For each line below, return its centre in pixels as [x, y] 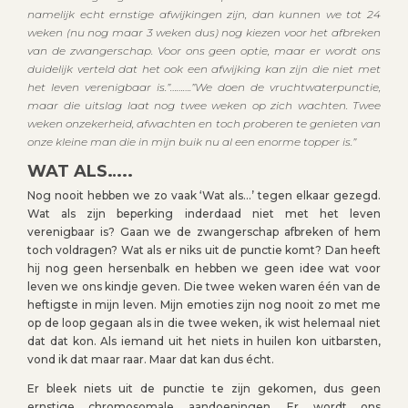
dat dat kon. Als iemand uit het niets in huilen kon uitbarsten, [204, 342]
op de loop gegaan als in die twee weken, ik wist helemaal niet [204, 323]
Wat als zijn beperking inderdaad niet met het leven [204, 214]
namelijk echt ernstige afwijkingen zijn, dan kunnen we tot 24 [204, 15]
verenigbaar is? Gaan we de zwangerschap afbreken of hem [204, 232]
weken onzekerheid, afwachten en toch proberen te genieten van [204, 124]
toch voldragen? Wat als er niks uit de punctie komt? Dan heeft [204, 250]
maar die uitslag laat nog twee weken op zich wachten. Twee [204, 106]
